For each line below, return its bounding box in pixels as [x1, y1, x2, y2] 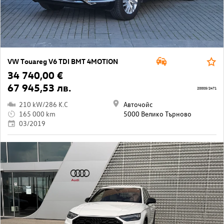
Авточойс [123, 99, 152, 109]
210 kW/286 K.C [19, 99, 68, 109]
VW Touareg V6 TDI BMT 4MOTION [7, 56, 118, 66]
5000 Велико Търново [123, 109, 191, 118]
